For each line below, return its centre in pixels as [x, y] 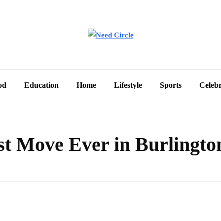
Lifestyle [128, 85]
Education [41, 85]
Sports [171, 85]
